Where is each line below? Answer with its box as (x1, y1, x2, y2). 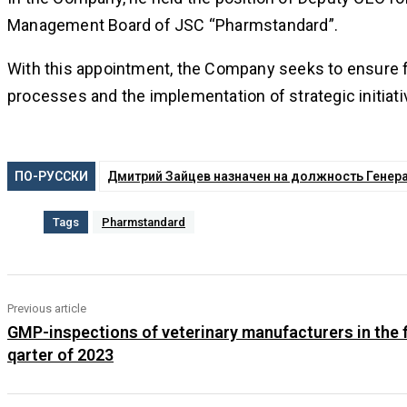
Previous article (7, 302, 86, 316)
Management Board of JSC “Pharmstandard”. (7, 15, 339, 35)
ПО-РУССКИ (15, 169, 88, 184)
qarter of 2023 (7, 345, 114, 365)
